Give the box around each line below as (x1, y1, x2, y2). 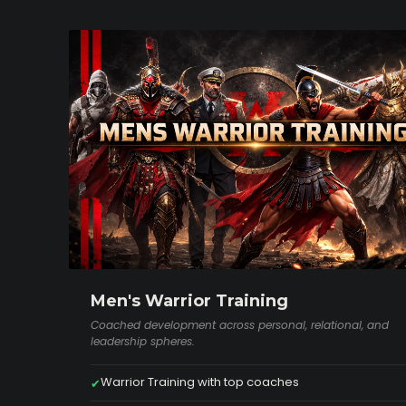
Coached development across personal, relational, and (91, 317, 389, 333)
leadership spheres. (91, 333, 195, 350)
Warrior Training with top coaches (101, 373, 299, 391)
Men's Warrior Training (91, 291, 288, 312)
